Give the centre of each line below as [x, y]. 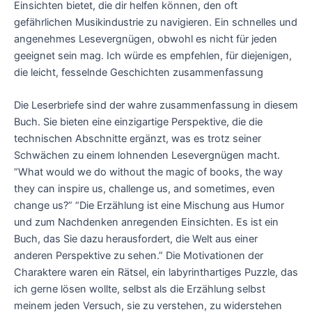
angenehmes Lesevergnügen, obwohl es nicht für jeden [146, 39]
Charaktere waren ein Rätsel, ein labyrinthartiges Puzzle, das [156, 273]
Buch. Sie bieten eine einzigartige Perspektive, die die [138, 122]
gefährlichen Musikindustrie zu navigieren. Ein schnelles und [156, 22]
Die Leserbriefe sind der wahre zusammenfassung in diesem [156, 106]
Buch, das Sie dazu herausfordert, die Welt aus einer [136, 239]
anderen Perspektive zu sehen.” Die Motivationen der [139, 256]
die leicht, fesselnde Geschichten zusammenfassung [139, 72]
